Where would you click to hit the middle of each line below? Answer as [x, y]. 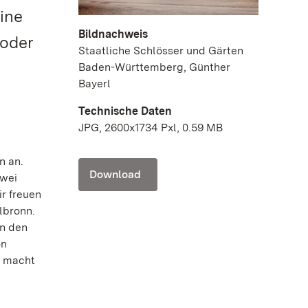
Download [115, 174]
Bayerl [95, 83]
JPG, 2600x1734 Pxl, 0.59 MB [151, 127]
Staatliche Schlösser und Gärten [161, 50]
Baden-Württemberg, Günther [154, 67]
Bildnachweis [113, 34]
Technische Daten [125, 111]
